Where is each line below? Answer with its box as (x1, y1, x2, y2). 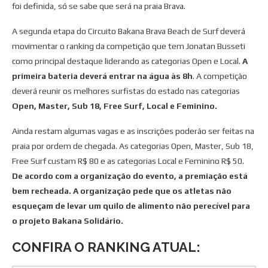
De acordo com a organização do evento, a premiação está (12, 171, 248, 181)
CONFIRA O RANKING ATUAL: (12, 239, 200, 255)
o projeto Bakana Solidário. (12, 216, 123, 226)
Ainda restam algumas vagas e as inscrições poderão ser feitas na (12, 126, 254, 136)
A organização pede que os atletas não (73, 186, 232, 196)
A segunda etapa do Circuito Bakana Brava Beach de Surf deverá (12, 26, 245, 36)
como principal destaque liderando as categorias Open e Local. (12, 56, 242, 66)
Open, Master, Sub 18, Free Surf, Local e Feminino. (12, 101, 217, 111)
